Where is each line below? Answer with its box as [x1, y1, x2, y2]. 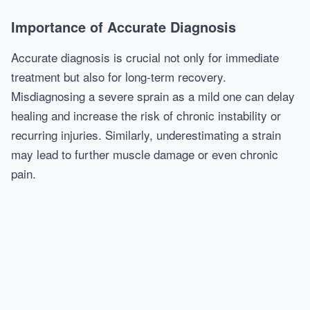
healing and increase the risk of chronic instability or [11, 107, 281, 124]
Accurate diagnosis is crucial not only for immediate [11, 48, 279, 66]
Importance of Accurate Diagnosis [11, 17, 236, 37]
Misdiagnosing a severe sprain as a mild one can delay [11, 87, 295, 104]
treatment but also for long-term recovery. [11, 68, 226, 85]
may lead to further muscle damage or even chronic [11, 145, 278, 163]
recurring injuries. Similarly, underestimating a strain [11, 126, 281, 143]
